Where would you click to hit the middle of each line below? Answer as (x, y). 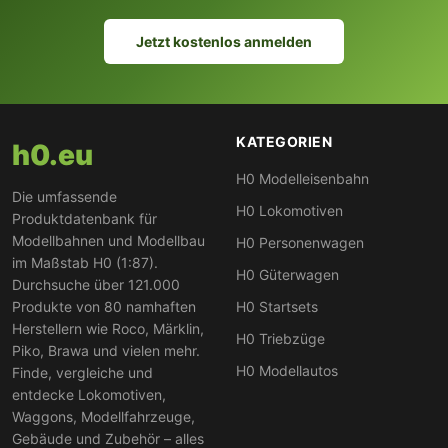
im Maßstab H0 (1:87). (85, 263)
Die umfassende (64, 197)
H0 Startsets (277, 307)
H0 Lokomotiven (289, 211)
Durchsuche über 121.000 (96, 285)
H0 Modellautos (287, 371)
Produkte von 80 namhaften (104, 307)
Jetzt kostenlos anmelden (224, 42)
